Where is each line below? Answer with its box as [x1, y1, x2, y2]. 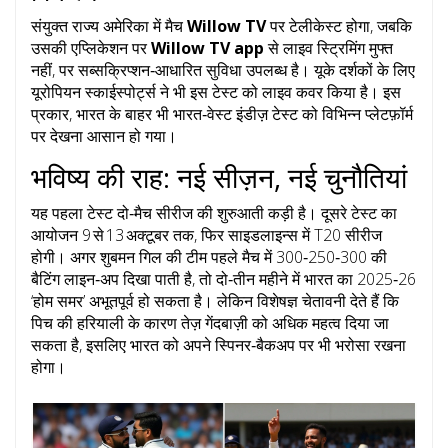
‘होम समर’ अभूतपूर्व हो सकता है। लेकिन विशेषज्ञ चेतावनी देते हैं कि [31, 290, 399, 313]
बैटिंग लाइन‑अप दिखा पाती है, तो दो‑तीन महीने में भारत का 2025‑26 [31, 268, 416, 291]
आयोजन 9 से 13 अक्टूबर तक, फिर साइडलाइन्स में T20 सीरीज [31, 224, 382, 247]
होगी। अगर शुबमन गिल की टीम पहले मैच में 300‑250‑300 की [31, 246, 387, 269]
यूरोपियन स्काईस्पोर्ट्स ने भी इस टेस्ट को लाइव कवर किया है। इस [31, 81, 401, 104]
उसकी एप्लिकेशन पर [31, 37, 151, 60]
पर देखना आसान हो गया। [31, 125, 177, 148]
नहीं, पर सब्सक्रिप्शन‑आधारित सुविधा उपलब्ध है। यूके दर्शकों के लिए [31, 59, 415, 82]
